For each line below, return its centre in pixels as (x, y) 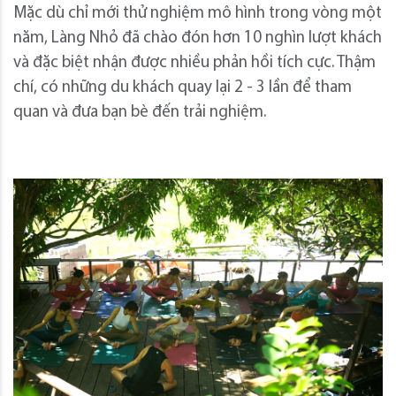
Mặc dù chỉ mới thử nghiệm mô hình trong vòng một (198, 13)
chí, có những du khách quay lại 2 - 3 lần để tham (183, 88)
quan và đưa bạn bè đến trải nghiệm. (140, 112)
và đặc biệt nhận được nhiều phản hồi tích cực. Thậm (194, 63)
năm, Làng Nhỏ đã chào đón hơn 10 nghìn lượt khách (198, 38)
